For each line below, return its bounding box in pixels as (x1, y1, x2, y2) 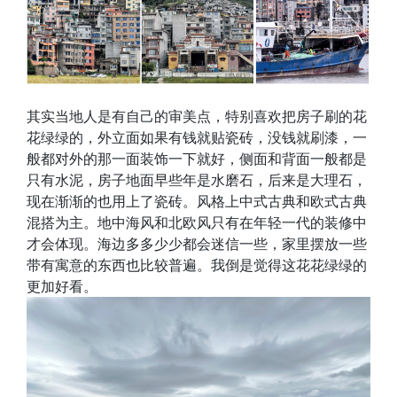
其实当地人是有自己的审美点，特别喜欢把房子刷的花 (27, 107, 367, 126)
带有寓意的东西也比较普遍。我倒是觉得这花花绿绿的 (27, 256, 367, 275)
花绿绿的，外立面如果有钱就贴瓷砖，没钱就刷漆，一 (27, 128, 367, 147)
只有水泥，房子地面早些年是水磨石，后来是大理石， (27, 171, 367, 190)
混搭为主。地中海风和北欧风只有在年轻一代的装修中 (27, 214, 367, 232)
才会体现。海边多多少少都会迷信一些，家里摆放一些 (27, 235, 367, 253)
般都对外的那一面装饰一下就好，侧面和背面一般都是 (27, 150, 367, 168)
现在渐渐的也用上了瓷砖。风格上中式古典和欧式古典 (27, 192, 367, 211)
